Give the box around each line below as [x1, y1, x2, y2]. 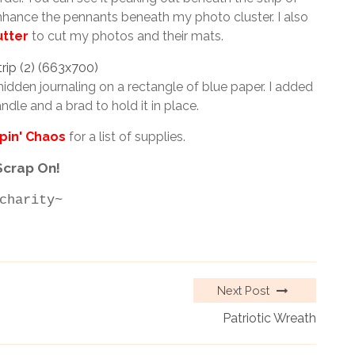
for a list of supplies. [65, 129, 185, 145]
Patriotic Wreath [223, 311, 316, 326]
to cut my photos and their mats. [29, 29, 223, 44]
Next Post [217, 284, 273, 298]
